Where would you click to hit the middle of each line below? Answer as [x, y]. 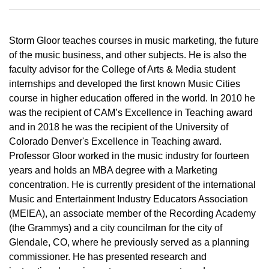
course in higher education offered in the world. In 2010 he [132, 98]
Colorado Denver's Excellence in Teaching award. [115, 141]
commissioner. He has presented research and [108, 256]
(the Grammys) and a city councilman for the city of [116, 228]
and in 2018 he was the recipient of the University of [119, 127]
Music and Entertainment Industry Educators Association [128, 199]
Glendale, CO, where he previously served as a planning [129, 242]
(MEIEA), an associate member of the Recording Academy [132, 213]
